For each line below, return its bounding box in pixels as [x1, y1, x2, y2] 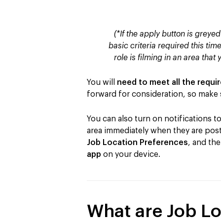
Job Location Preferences [87, 138, 188, 147]
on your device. [101, 150, 160, 158]
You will [87, 78, 117, 86]
